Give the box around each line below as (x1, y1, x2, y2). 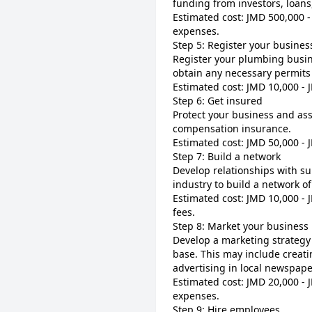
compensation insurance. (173, 122, 291, 135)
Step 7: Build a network (173, 150, 281, 163)
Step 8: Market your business (173, 219, 309, 233)
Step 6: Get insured (173, 94, 263, 107)
